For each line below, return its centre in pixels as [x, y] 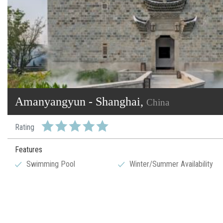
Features [29, 150]
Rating [25, 127]
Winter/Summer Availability [171, 164]
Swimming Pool [51, 164]
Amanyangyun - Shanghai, [81, 102]
